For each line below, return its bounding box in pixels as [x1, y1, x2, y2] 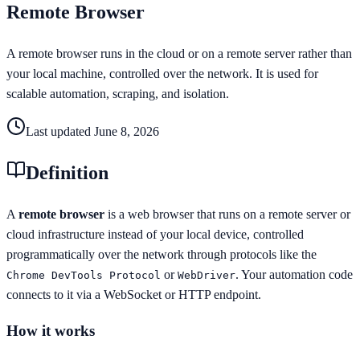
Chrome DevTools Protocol [6, 268, 161, 281]
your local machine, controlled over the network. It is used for [6, 66, 318, 80]
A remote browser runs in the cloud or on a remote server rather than [6, 46, 352, 60]
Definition [26, 162, 108, 183]
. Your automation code [235, 267, 353, 281]
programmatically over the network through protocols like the [6, 247, 317, 261]
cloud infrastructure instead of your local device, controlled [6, 227, 304, 241]
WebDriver [178, 268, 235, 281]
